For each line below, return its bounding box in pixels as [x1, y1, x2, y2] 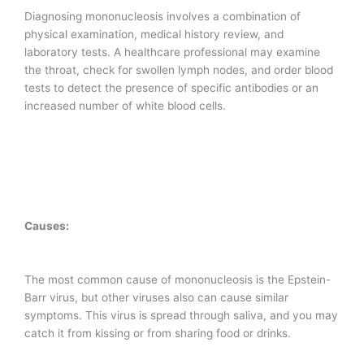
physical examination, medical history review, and [24, 28, 284, 41]
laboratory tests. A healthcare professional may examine [24, 45, 320, 59]
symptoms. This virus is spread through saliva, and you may [24, 309, 338, 323]
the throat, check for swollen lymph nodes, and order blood [24, 63, 333, 77]
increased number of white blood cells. [24, 99, 226, 113]
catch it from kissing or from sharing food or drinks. [24, 327, 291, 340]
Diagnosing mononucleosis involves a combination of [24, 10, 301, 24]
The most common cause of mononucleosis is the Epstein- [24, 273, 331, 287]
